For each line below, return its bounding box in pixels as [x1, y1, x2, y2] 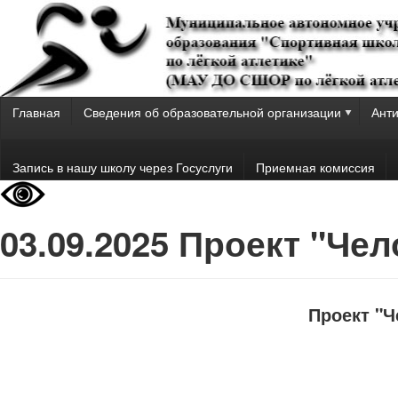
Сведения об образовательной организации [83, 103, 341, 121]
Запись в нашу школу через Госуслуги [12, 157, 233, 176]
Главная [12, 103, 60, 121]
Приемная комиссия [255, 157, 375, 176]
